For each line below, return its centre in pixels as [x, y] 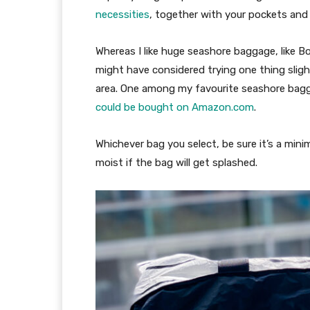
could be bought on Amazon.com [175, 108]
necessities [122, 15]
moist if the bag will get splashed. [176, 163]
